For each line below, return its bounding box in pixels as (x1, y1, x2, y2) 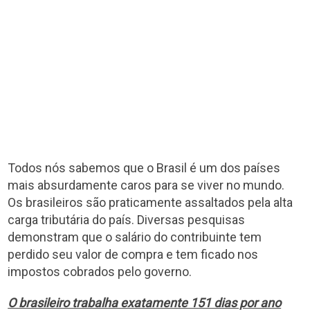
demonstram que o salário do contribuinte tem (8, 229, 262, 244)
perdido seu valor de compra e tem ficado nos (8, 246, 259, 262)
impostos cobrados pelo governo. (8, 264, 192, 279)
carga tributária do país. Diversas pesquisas (8, 212, 246, 227)
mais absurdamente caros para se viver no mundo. (8, 177, 285, 192)
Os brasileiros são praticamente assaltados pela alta (8, 194, 293, 210)
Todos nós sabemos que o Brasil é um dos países (8, 160, 281, 175)
